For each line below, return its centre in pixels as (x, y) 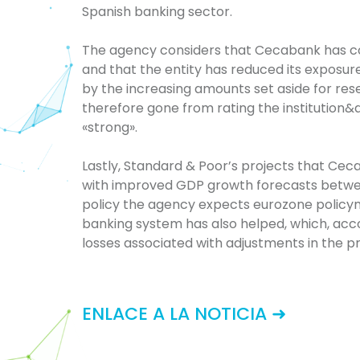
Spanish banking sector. (157, 12)
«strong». (110, 128)
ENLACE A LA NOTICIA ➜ (184, 313)
